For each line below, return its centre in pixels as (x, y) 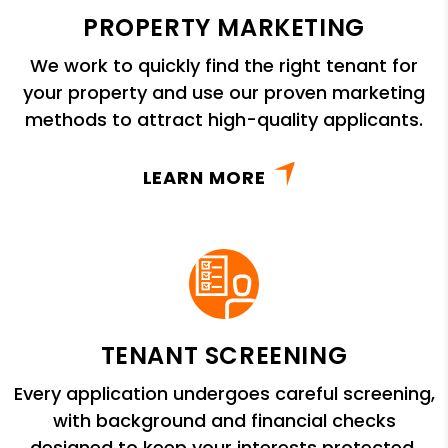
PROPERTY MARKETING (224, 27)
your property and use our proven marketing (224, 92)
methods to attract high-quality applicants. (224, 119)
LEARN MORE (204, 177)
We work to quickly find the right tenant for (224, 65)
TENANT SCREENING (224, 355)
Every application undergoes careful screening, (224, 393)
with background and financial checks (224, 420)
